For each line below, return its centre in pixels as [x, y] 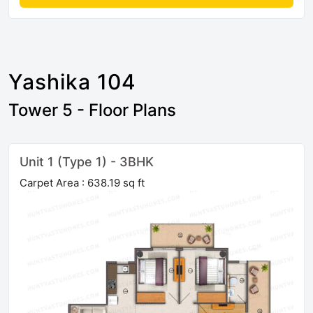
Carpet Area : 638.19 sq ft [82, 183]
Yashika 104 [72, 82]
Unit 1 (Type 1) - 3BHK [87, 162]
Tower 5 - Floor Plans [92, 110]
